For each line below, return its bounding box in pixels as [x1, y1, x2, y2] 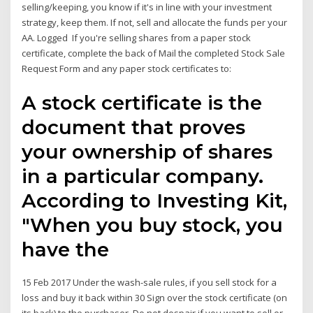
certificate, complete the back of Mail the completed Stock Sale [22, 47, 286, 60]
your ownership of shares [22, 139, 273, 163]
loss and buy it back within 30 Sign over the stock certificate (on [22, 291, 288, 304]
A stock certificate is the [22, 90, 263, 115]
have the [22, 237, 115, 261]
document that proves [22, 115, 246, 139]
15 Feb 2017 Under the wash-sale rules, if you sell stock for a [22, 275, 277, 289]
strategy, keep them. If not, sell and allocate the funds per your [22, 16, 288, 29]
